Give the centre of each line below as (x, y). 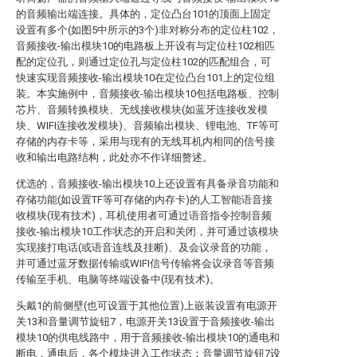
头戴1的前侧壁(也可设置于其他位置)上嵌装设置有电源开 (147, 306)
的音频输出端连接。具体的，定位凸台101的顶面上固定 (143, 14)
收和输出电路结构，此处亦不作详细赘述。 (114, 157)
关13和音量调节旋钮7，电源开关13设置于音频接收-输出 (145, 322)
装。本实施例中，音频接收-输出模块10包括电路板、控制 (147, 94)
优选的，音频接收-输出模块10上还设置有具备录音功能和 (147, 184)
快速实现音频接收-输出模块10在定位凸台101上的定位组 (145, 78)
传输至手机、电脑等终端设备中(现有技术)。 (118, 279)
